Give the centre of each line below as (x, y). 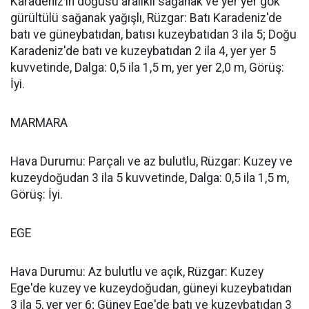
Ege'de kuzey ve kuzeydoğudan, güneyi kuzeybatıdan (151, 289)
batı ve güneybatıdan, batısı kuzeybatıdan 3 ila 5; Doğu (153, 35)
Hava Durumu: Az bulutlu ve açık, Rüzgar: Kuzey (137, 272)
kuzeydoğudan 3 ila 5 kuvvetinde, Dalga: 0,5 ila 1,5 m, (150, 178)
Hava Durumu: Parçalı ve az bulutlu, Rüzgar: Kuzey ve (151, 162)
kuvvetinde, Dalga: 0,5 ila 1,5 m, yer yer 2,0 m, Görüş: (147, 68)
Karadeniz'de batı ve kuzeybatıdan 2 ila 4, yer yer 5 (143, 51)
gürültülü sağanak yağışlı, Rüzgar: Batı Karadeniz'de (146, 18)
